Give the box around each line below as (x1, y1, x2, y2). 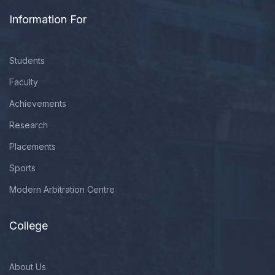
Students (9, 55, 45, 66)
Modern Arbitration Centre (9, 184, 115, 195)
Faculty (9, 77, 38, 87)
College (9, 219, 48, 232)
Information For (9, 13, 87, 26)
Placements (9, 141, 56, 152)
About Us (9, 261, 46, 272)
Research (9, 120, 48, 130)
